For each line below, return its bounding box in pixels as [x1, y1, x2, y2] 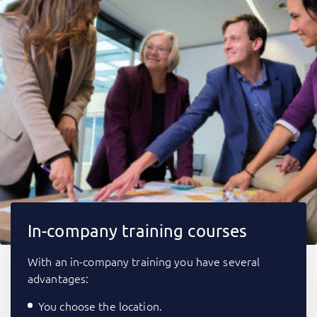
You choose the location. [38, 298, 162, 314]
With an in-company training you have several [28, 253, 260, 270]
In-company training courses [28, 220, 248, 241]
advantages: [28, 270, 89, 287]
